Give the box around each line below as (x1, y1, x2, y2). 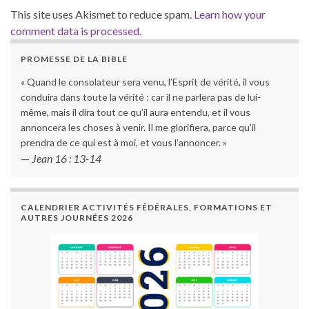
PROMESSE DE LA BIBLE (21, 54, 128, 65)
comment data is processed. (10, 24, 141, 38)
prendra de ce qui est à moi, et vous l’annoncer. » (21, 137, 227, 149)
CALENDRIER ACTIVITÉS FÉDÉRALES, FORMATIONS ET (21, 202, 272, 213)
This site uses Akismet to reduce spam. (10, 8, 194, 21)
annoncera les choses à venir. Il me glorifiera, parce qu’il (21, 121, 256, 134)
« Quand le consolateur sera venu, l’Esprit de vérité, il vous (21, 76, 270, 88)
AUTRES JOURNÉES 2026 (21, 212, 133, 223)
